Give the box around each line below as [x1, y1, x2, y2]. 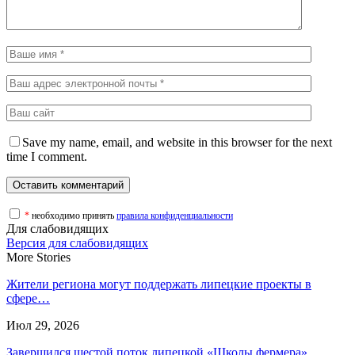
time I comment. [6, 149, 87, 163]
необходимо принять [32, 209, 116, 221]
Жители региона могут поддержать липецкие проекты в [6, 277, 311, 291]
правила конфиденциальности [116, 209, 233, 221]
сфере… [6, 291, 50, 305]
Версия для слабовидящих [6, 235, 148, 250]
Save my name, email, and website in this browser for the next [22, 135, 332, 149]
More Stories [6, 250, 71, 264]
